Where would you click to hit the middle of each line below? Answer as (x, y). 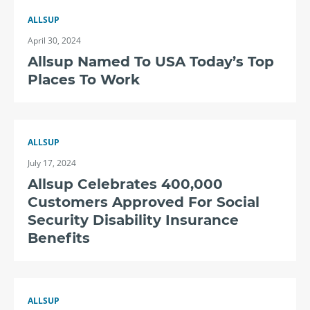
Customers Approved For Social (144, 202)
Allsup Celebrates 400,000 (125, 184)
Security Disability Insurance (133, 220)
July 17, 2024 (52, 163)
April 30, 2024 (54, 40)
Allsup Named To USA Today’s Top (151, 62)
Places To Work (84, 80)
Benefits (59, 238)
